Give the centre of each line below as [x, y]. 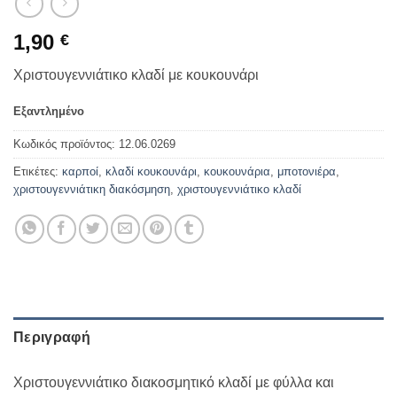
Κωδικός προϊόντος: [66, 144]
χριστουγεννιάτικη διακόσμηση [92, 190]
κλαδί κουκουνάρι [151, 172]
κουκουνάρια [237, 172]
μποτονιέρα [307, 172]
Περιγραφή [52, 337]
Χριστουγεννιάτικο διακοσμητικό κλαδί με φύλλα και [174, 382]
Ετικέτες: [38, 172]
